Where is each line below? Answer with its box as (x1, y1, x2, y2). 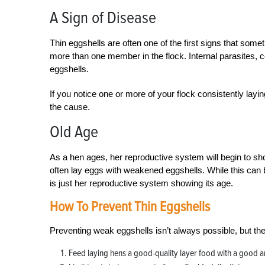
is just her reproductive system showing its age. (50, 178, 233, 188)
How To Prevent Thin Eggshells (50, 198, 210, 215)
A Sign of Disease (50, 8, 156, 28)
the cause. (50, 102, 90, 112)
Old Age (50, 122, 98, 142)
